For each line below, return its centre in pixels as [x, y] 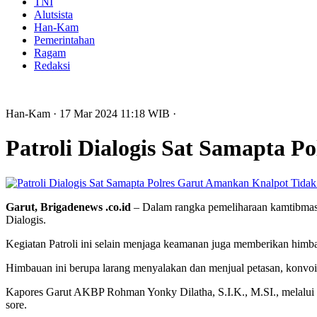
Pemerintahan [64, 40]
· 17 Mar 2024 [87, 114]
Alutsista [53, 15]
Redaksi [52, 65]
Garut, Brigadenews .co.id [68, 207]
